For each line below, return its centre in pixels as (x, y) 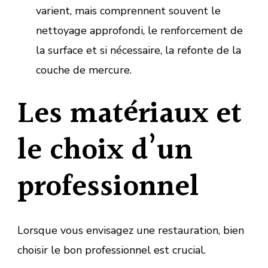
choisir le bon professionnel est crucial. (112, 250)
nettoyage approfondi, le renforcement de (139, 30)
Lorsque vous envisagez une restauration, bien (131, 230)
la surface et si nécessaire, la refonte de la (138, 50)
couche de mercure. (83, 70)
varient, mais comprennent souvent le (128, 10)
